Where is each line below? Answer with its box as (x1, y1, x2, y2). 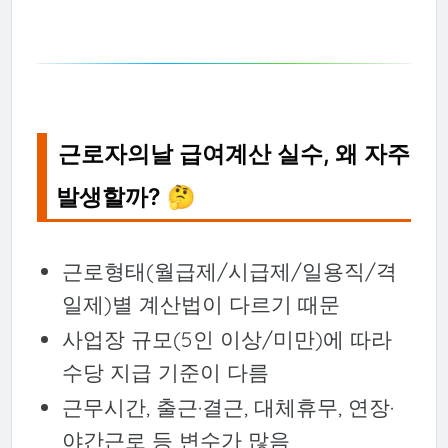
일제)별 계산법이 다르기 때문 (61, 290, 340, 317)
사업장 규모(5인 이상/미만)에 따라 (61, 325, 392, 352)
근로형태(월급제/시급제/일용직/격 (61, 257, 397, 284)
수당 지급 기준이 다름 (61, 358, 269, 385)
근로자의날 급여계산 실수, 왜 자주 (58, 139, 411, 168)
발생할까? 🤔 (56, 182, 197, 211)
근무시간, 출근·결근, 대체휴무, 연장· (61, 393, 394, 420)
